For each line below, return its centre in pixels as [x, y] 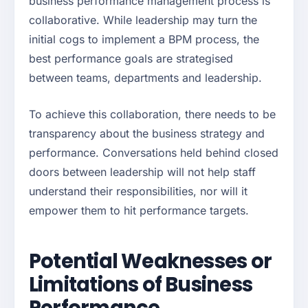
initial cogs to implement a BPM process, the [144, 40]
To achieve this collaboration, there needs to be [152, 114]
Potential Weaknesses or [150, 262]
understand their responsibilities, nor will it [138, 191]
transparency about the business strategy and [147, 134]
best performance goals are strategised [131, 59]
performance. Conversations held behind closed [154, 153]
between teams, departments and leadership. [145, 78]
